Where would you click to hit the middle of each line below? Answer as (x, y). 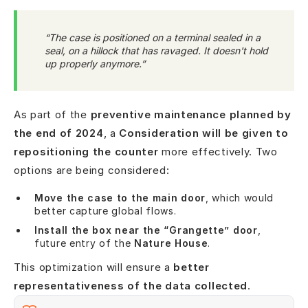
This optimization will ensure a (94, 267)
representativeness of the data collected (131, 285)
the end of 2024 (59, 133)
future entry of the (84, 243)
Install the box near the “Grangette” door (146, 230)
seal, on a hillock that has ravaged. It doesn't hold (156, 51)
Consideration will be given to (204, 133)
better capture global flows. (106, 210)
